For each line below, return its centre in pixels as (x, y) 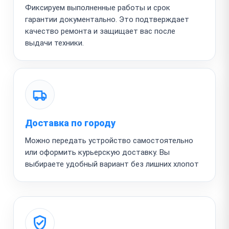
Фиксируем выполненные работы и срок (98, 7)
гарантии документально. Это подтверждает (107, 19)
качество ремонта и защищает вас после (100, 31)
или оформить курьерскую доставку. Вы (97, 152)
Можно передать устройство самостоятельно (109, 140)
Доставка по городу (70, 123)
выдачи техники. (54, 43)
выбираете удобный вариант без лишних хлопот (112, 164)
